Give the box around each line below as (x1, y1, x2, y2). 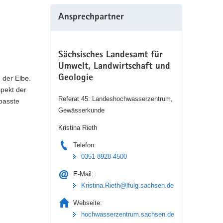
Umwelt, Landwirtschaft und (58, 62, 170, 72)
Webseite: (73, 199, 102, 207)
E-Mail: (73, 170, 94, 178)
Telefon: (73, 141, 96, 149)
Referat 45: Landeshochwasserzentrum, (58, 95, 173, 103)
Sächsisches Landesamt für (58, 51, 163, 60)
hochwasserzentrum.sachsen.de (81, 210, 174, 218)
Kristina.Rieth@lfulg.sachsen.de (81, 181, 174, 189)
